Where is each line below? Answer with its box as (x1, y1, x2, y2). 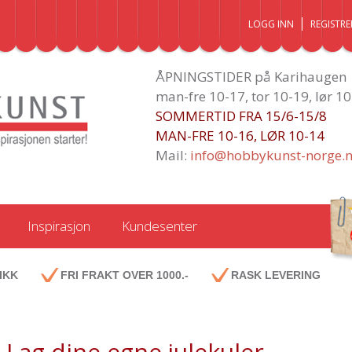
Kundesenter (121, 217, 197, 235)
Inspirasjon (27, 217, 90, 235)
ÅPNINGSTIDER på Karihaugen (155, 68, 346, 86)
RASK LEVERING (230, 269, 321, 281)
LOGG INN (248, 17, 294, 31)
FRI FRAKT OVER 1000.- (60, 269, 189, 281)
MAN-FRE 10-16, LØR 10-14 (155, 126, 324, 145)
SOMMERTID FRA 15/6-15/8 (155, 107, 327, 125)
